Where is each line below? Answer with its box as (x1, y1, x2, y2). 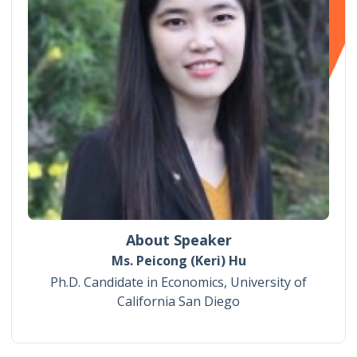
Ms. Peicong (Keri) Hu (111, 251, 246, 269)
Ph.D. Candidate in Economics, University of (50, 273, 307, 291)
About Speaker (125, 229, 232, 249)
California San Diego (117, 292, 240, 310)
